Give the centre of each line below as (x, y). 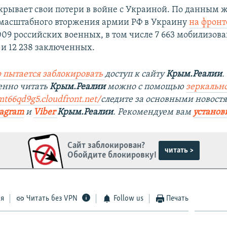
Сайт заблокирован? (106, 145)
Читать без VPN (52, 199)
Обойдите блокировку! (112, 155)
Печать (178, 199)
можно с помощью (146, 87)
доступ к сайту (136, 74)
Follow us (128, 199)
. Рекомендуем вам (153, 112)
